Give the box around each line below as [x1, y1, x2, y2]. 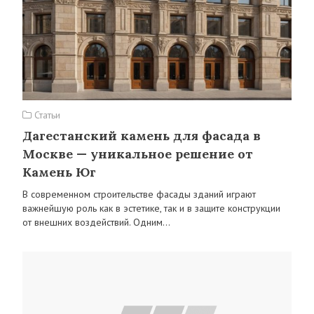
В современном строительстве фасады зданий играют [22, 188, 256, 200]
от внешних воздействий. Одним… [22, 216, 170, 228]
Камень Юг [22, 164, 96, 180]
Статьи [32, 109, 60, 121]
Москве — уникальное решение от [22, 146, 253, 162]
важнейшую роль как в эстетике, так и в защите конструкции [22, 202, 280, 214]
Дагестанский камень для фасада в [22, 128, 261, 144]
